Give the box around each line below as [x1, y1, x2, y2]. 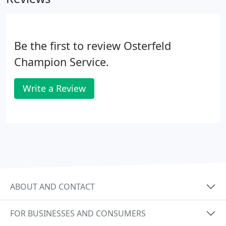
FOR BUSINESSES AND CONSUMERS [10, 207, 146, 219]
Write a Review [23, 82, 86, 94]
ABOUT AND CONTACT [10, 181, 95, 192]
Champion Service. [14, 54, 109, 69]
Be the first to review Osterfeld [14, 38, 171, 53]
